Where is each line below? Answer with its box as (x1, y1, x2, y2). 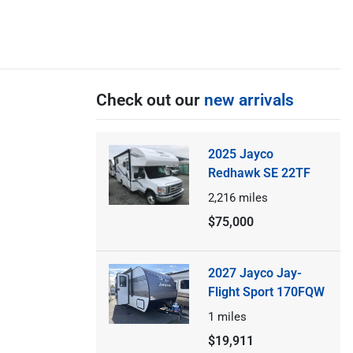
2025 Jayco (207, 146, 273, 162)
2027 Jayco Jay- (207, 265, 302, 281)
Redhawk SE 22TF (207, 165, 310, 180)
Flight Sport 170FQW (207, 284, 325, 299)
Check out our (96, 90, 204, 110)
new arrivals (204, 90, 294, 110)
